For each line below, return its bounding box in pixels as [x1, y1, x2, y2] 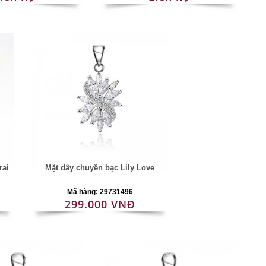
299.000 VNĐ [64, 197, 135, 211]
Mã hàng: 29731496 [66, 188, 133, 196]
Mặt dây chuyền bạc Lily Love [45, 163, 155, 172]
